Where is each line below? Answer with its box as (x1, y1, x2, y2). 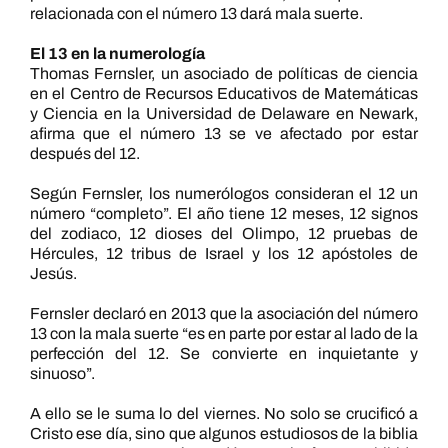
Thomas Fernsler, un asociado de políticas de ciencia (29, 65, 419, 82)
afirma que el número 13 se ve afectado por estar (29, 125, 419, 142)
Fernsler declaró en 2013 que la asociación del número (29, 305, 419, 322)
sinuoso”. (29, 365, 95, 382)
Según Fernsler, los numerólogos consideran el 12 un (29, 185, 419, 202)
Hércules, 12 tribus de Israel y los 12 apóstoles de (29, 245, 419, 262)
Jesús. (29, 265, 77, 282)
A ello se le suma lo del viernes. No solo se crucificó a (29, 405, 419, 422)
